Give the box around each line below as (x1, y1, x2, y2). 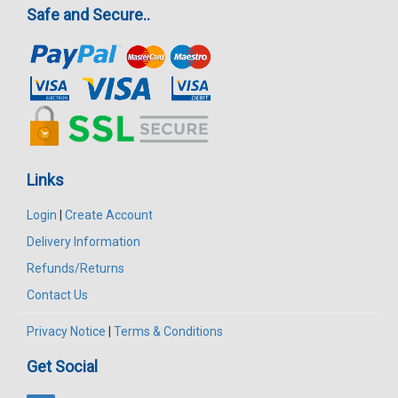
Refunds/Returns (27, 260, 124, 275)
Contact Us (27, 287, 88, 302)
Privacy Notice (27, 323, 106, 338)
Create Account (65, 207, 153, 222)
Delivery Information (27, 234, 140, 249)
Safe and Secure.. (27, 4, 150, 24)
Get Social (27, 356, 98, 376)
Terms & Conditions (114, 323, 223, 338)
